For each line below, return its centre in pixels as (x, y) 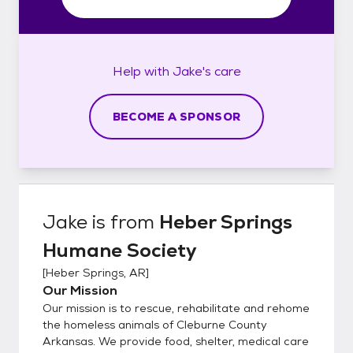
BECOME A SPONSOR (176, 116)
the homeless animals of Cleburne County (155, 324)
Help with (142, 71)
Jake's (191, 71)
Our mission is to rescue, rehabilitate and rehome (176, 308)
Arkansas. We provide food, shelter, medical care (176, 341)
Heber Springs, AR (96, 272)
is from (123, 221)
